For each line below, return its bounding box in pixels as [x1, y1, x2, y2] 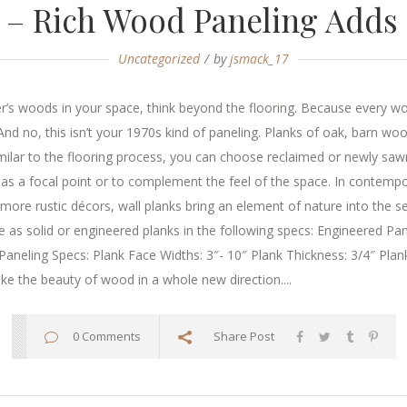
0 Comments [72, 328, 141, 345]
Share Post [213, 328, 274, 345]
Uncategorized [118, 50, 200, 68]
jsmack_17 [230, 50, 289, 68]
